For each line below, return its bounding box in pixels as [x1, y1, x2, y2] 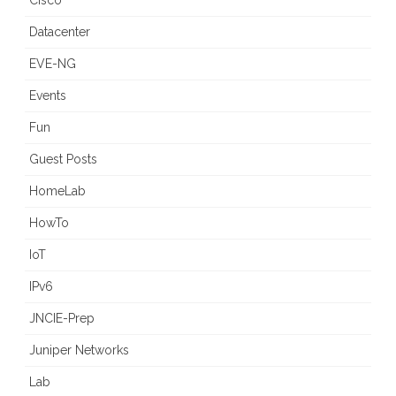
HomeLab [29, 184, 86, 199]
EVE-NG [29, 57, 76, 72]
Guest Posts [29, 152, 97, 167]
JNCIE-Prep [29, 311, 95, 326]
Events [29, 88, 66, 103]
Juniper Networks [29, 343, 129, 358]
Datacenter [29, 25, 90, 40]
